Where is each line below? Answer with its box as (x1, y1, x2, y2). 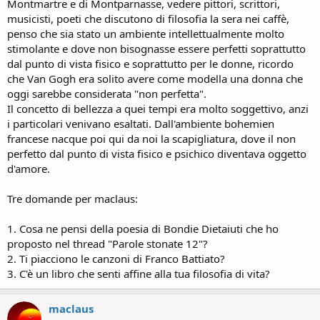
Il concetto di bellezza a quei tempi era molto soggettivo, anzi (7, 101, 309, 116)
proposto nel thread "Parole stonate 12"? (7, 236, 208, 251)
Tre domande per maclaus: (7, 191, 138, 206)
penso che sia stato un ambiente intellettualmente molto (7, 26, 284, 41)
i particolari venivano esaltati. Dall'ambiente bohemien (7, 116, 274, 131)
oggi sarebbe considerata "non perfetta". (7, 86, 206, 101)
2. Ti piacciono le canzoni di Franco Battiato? (7, 251, 225, 266)
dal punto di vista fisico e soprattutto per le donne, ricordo (7, 56, 294, 71)
